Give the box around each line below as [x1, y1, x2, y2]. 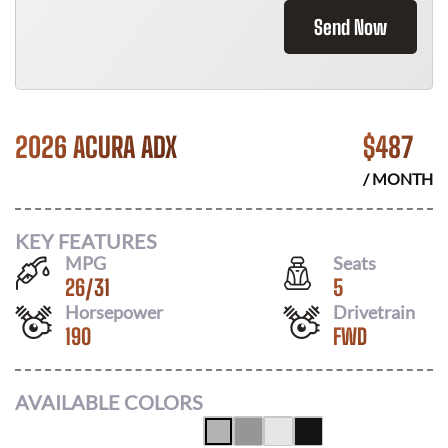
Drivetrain [333, 300, 415, 323]
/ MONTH [363, 169, 433, 188]
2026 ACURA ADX [15, 130, 177, 164]
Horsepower [65, 300, 163, 323]
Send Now [314, 15, 387, 39]
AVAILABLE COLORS [15, 390, 203, 414]
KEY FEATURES [15, 228, 157, 253]
